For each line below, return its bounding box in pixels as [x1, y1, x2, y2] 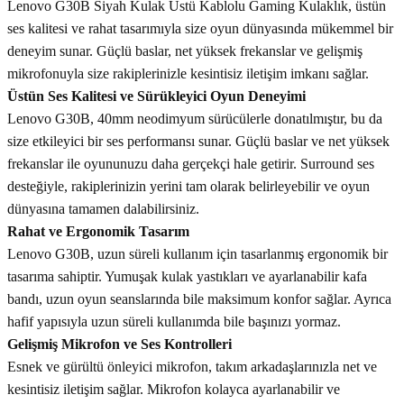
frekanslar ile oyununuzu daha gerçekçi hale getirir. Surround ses [7, 156, 374, 171]
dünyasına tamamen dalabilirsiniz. [7, 201, 199, 216]
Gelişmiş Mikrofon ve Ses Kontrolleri [7, 336, 232, 352]
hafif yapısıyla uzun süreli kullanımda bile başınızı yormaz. [7, 314, 341, 329]
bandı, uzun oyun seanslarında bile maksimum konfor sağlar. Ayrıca [7, 291, 391, 307]
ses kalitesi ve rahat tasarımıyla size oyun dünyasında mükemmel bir [7, 21, 393, 36]
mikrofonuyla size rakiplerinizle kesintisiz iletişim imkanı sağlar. [7, 66, 369, 81]
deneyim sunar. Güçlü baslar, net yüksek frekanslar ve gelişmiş [7, 43, 363, 59]
